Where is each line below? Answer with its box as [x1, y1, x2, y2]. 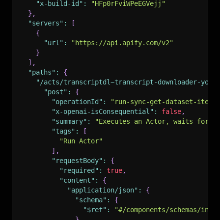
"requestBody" [52, 157, 103, 165]
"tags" [52, 127, 75, 135]
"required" [59, 166, 99, 174]
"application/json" [67, 186, 138, 194]
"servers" [28, 19, 63, 27]
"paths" [28, 68, 55, 76]
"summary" [52, 117, 87, 125]
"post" [44, 88, 67, 96]
